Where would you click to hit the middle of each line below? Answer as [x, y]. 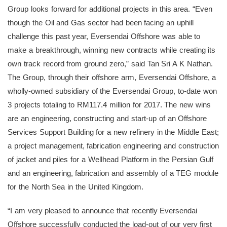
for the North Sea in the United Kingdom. [75, 187]
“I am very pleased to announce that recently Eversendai [103, 211]
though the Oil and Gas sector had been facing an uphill [101, 23]
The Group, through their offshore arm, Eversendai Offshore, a [112, 78]
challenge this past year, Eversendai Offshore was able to [104, 36]
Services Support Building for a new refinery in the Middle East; [113, 132]
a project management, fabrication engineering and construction [113, 146]
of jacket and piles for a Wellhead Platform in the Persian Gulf [110, 160]
